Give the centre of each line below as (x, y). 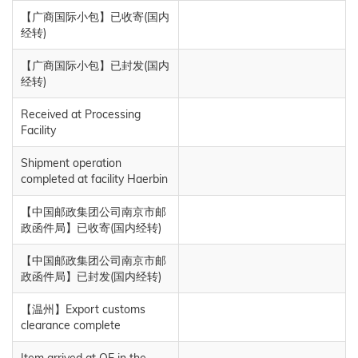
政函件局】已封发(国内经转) (91, 276)
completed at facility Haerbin (94, 179)
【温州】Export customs (83, 309)
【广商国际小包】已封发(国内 (95, 65)
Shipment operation (71, 163)
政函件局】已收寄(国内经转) (91, 227)
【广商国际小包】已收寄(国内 (95, 16)
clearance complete (71, 325)
